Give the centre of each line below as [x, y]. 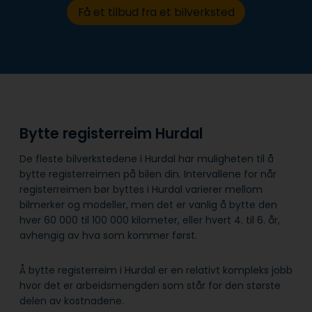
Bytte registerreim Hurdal [113, 133]
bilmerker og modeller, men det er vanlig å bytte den [148, 205]
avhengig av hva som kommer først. [108, 236]
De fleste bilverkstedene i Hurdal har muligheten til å [147, 159]
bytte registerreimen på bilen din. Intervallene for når [148, 174]
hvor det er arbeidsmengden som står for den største [150, 286]
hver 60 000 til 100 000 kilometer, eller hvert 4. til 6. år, [150, 220]
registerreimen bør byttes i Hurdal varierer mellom [141, 190]
